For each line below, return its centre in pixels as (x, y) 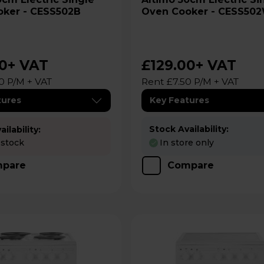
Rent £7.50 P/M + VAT (190, 82)
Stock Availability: (189, 129)
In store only (187, 142)
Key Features (180, 100)
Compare (191, 165)
